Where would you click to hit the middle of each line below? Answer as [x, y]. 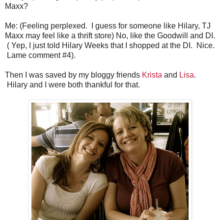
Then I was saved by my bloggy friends [73, 75]
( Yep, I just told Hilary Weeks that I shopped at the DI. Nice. [110, 45]
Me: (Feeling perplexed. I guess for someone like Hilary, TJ [108, 26]
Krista [152, 75]
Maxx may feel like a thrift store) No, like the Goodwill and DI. [110, 35]
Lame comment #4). [40, 55]
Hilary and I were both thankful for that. [72, 84]
